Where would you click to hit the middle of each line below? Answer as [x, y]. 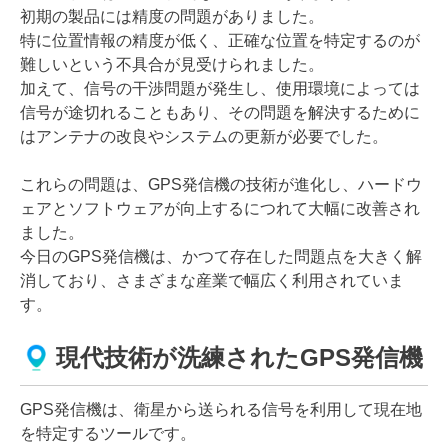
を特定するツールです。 [108, 433]
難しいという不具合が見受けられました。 [172, 64]
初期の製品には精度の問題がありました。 [172, 16]
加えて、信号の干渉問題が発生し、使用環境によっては [220, 88]
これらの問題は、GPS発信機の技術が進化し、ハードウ [221, 184]
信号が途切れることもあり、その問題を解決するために [220, 112]
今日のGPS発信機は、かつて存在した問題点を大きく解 [221, 256]
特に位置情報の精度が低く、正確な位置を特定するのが [220, 40]
